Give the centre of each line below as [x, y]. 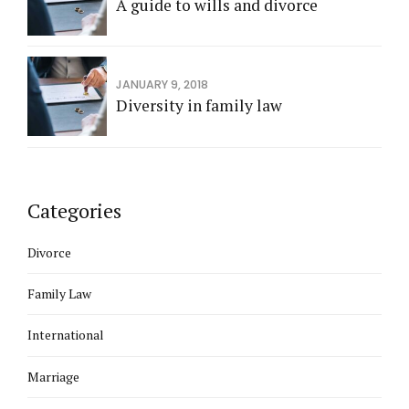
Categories [74, 210]
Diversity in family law [199, 106]
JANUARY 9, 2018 [162, 84]
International [66, 335]
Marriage [53, 376]
